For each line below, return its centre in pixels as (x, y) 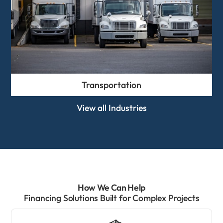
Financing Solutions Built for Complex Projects (111, 198)
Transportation (111, 85)
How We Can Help (111, 187)
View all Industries (111, 108)
